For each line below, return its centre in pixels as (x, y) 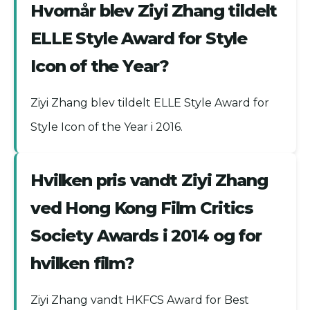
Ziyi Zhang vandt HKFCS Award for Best (140, 300)
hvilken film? (83, 264)
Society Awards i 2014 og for (146, 236)
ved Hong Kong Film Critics (142, 208)
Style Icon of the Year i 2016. (107, 127)
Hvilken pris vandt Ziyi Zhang (149, 181)
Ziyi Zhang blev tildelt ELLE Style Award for (150, 103)
